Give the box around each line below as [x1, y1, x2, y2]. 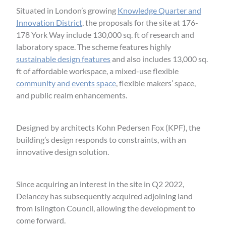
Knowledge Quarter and [118, 5, 201, 15]
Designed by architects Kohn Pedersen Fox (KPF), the [16, 122, 200, 132]
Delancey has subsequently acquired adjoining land [16, 191, 193, 201]
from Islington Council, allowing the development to [16, 203, 195, 213]
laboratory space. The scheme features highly [16, 41, 171, 51]
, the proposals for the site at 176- [82, 17, 198, 27]
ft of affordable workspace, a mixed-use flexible [16, 66, 179, 76]
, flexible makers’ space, [116, 78, 196, 88]
